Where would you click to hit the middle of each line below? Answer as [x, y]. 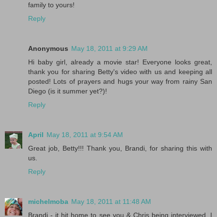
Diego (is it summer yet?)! [68, 91]
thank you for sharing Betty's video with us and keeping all [120, 71]
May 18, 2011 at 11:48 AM [111, 201]
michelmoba [48, 201]
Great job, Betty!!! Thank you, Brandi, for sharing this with [120, 148]
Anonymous [48, 48]
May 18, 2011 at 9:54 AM [85, 134]
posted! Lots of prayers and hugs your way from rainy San [120, 81]
